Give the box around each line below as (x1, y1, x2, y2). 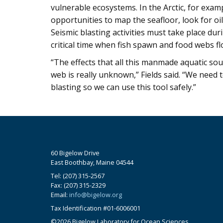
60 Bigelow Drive (51, 148, 100, 157)
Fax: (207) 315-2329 (51, 181, 106, 190)
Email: (51, 190, 69, 199)
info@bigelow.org (69, 190, 122, 199)
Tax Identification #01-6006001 (51, 204, 140, 213)
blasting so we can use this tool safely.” (51, 82, 196, 93)
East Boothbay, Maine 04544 (51, 158, 133, 167)
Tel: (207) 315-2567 (51, 171, 105, 180)
